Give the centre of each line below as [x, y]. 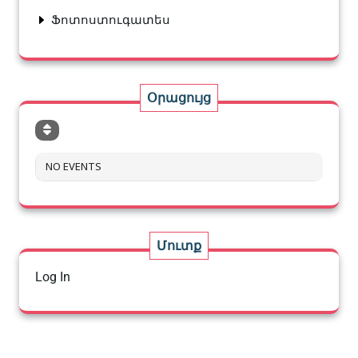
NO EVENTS [74, 166]
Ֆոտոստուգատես [111, 20]
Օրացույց [179, 97]
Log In [53, 276]
